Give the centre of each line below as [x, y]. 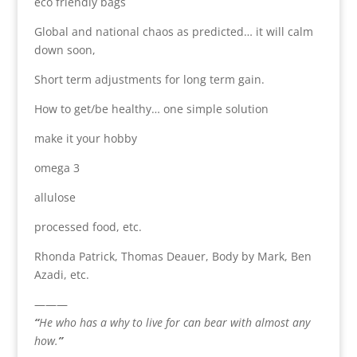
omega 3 [57, 167]
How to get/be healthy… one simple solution [151, 108]
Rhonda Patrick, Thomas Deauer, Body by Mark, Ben [173, 256]
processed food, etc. [88, 226]
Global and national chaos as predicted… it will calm [173, 31]
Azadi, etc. [61, 274]
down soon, [65, 49]
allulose [55, 197]
